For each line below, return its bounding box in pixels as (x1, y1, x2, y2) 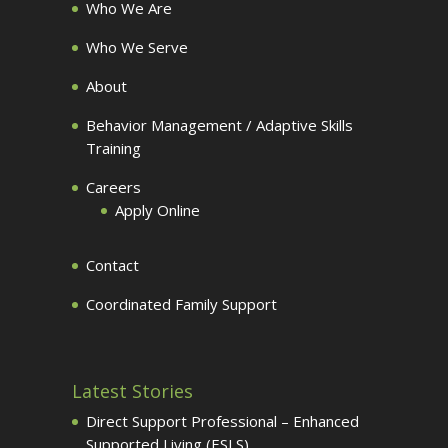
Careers (86, 177, 141, 197)
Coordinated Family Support (86, 294, 277, 314)
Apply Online (115, 200, 200, 220)
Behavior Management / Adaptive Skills (86, 115, 353, 135)
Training (86, 138, 141, 158)
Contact (86, 255, 139, 275)
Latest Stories (72, 379, 193, 403)
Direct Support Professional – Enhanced (86, 411, 359, 431)
